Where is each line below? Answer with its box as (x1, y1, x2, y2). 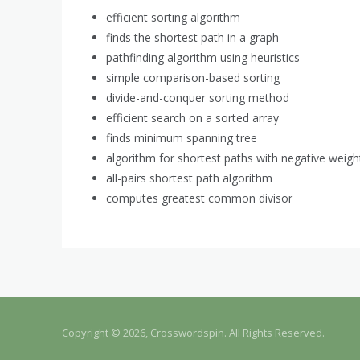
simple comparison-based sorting (106, 69, 280, 85)
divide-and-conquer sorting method (106, 89, 289, 105)
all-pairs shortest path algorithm (106, 170, 272, 186)
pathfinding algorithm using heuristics (106, 49, 300, 65)
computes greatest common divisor (106, 190, 292, 206)
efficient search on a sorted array (106, 109, 279, 125)
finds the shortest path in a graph (106, 29, 279, 45)
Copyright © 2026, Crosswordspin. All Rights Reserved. (62, 325, 325, 340)
